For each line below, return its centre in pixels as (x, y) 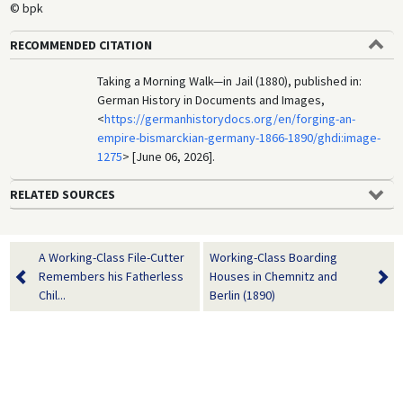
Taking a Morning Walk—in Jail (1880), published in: (230, 81)
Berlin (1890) (242, 296)
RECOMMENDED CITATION (81, 45)
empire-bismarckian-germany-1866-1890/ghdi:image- (239, 138)
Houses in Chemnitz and (273, 277)
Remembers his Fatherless (111, 277)
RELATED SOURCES (62, 195)
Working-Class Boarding (273, 258)
